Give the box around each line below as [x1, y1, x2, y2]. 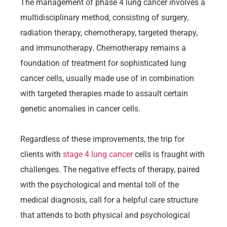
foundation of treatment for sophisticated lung [20, 58, 186, 68]
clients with [20, 149, 63, 159]
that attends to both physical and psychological [20, 210, 190, 220]
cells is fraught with [133, 149, 205, 159]
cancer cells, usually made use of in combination [20, 73, 194, 83]
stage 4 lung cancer [63, 149, 133, 159]
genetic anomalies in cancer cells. [20, 103, 140, 113]
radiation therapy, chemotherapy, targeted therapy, [20, 27, 198, 37]
